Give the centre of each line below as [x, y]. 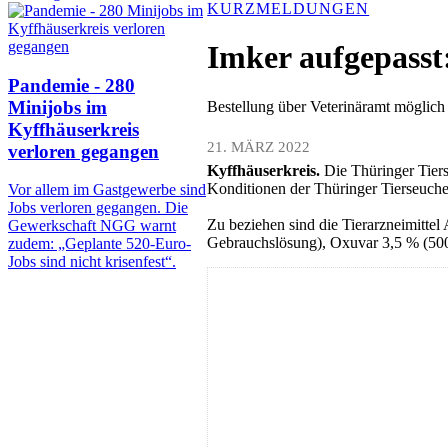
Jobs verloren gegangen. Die [98, 208]
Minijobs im [57, 107]
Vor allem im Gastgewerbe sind [107, 190]
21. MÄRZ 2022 [259, 146]
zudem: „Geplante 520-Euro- [99, 244]
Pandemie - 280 [71, 85]
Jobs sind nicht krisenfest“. [92, 262]
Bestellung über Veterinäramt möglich [326, 106]
